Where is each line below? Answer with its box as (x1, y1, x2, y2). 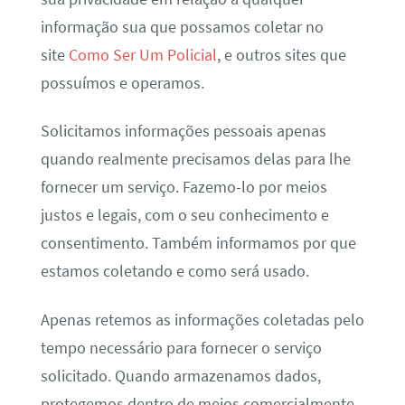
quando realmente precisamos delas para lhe (40, 149, 351, 170)
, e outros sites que (216, 44, 346, 65)
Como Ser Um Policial (68, 44, 217, 65)
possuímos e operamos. (40, 72, 204, 93)
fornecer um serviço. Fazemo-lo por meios (40, 177, 327, 198)
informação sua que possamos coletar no (40, 16, 324, 37)
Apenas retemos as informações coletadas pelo (40, 309, 364, 330)
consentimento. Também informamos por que (40, 233, 356, 254)
